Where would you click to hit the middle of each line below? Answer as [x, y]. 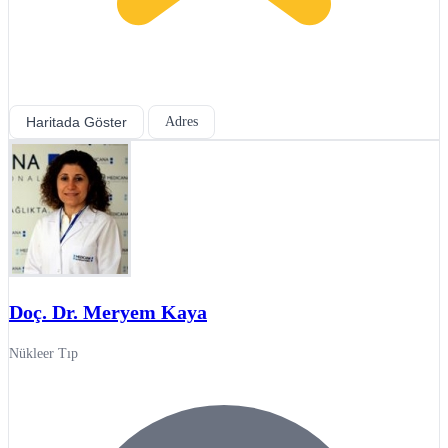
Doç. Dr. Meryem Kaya [108, 311]
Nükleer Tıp [43, 353]
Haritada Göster [76, 121]
